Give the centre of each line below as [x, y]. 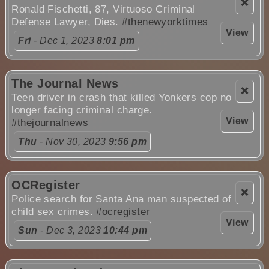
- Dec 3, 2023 [71, 230]
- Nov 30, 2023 [73, 142]
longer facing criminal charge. [82, 110]
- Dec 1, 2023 [64, 41]
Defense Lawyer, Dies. [67, 22]
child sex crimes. [54, 211]
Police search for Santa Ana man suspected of [122, 199]
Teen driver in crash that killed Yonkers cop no [122, 98]
